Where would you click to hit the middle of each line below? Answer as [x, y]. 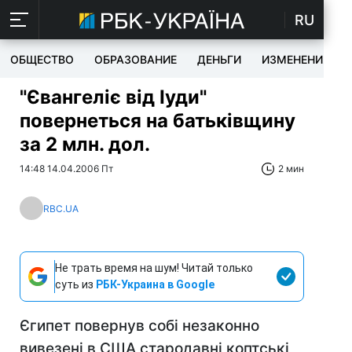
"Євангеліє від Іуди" [113, 97]
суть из [75, 284]
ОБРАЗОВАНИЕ [136, 59]
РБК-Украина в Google [155, 284]
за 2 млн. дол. [85, 144]
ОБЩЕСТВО [42, 59]
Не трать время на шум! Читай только [154, 268]
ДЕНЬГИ [219, 59]
